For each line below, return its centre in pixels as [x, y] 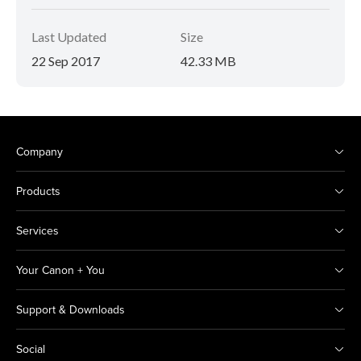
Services [37, 231]
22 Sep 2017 [66, 61]
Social [31, 349]
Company [39, 152]
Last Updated [69, 37]
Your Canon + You [60, 270]
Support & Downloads [71, 310]
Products [38, 191]
